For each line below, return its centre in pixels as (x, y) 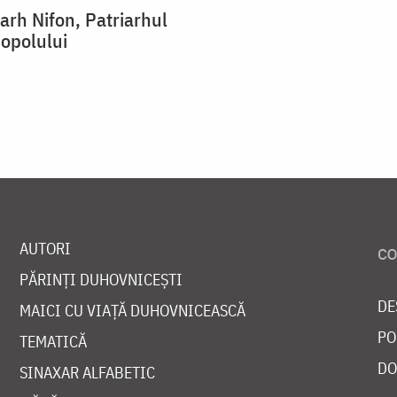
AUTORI (45, 249)
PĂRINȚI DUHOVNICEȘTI (101, 280)
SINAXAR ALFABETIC (87, 373)
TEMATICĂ (53, 342)
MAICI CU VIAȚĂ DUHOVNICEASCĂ (132, 311)
